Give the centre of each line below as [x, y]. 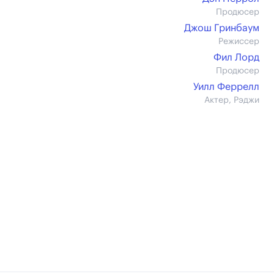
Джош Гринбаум [222, 28]
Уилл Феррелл [226, 87]
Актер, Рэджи [232, 100]
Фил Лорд [236, 57]
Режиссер [239, 42]
